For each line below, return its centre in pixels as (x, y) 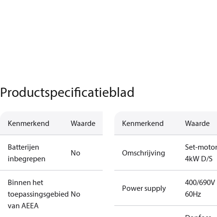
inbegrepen (27, 158)
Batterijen (23, 147)
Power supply (144, 188)
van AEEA (23, 205)
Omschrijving (144, 153)
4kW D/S (199, 158)
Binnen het (25, 182)
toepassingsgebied (38, 194)
